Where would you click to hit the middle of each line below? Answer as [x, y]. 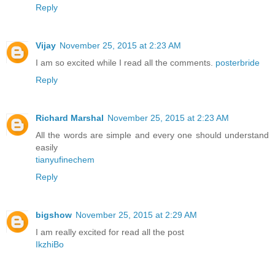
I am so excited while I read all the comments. [126, 62]
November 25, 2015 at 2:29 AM [136, 215]
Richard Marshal [70, 118]
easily [47, 147]
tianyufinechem [65, 159]
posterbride [238, 62]
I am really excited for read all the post [110, 232]
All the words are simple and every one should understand [152, 135]
